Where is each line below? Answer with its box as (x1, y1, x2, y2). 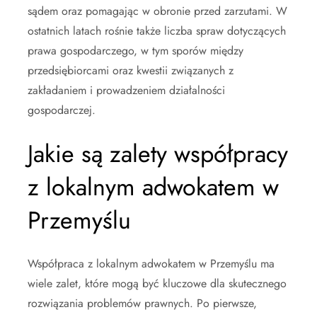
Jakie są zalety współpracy (28, 136, 288, 171)
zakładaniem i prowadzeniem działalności (28, 81, 225, 98)
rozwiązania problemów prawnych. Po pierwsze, (28, 294, 257, 311)
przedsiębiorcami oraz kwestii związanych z (28, 62, 234, 79)
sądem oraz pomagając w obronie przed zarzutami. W (28, 2, 287, 19)
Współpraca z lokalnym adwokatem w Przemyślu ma (28, 255, 275, 272)
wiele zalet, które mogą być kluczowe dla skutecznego (28, 275, 287, 292)
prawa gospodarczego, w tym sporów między (28, 42, 243, 59)
